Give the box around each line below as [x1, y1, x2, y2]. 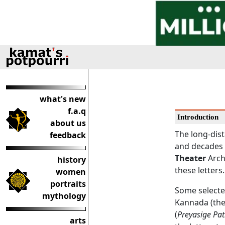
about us [50, 118, 86, 129]
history [57, 154, 86, 165]
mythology [42, 190, 86, 201]
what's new [40, 93, 86, 104]
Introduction [177, 113, 218, 121]
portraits [50, 178, 86, 189]
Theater [175, 153, 206, 164]
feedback [50, 130, 86, 141]
